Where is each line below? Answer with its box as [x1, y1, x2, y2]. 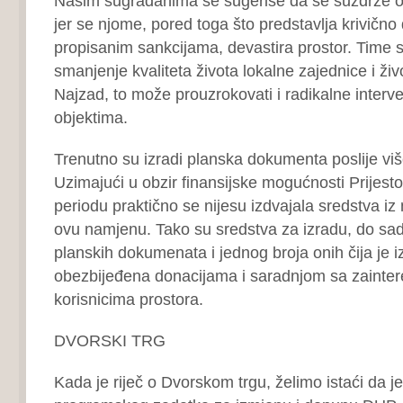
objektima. [53, 108, 128, 127]
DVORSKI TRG [53, 331, 166, 350]
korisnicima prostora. [53, 290, 203, 309]
